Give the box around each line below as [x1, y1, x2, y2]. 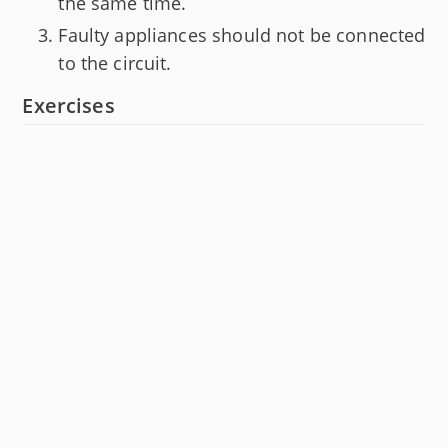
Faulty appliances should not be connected [58, 23, 426, 48]
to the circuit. [58, 51, 172, 76]
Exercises [22, 92, 115, 120]
